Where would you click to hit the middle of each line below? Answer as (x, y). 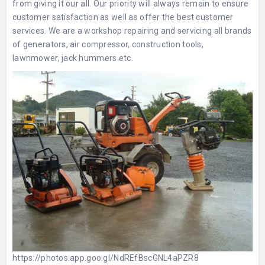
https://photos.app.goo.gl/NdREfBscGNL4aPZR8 (106, 258)
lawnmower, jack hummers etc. (73, 58)
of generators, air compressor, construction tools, (108, 45)
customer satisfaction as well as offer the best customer (123, 17)
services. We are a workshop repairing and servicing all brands (132, 31)
